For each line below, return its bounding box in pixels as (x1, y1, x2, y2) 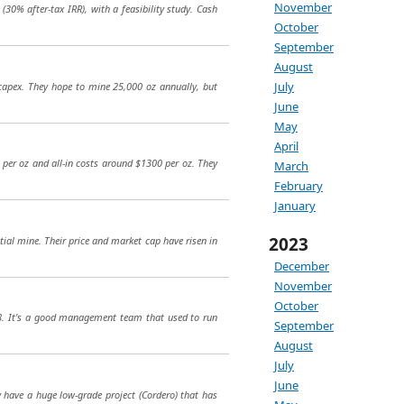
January (274, 197, 316, 214)
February (274, 178, 323, 194)
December (274, 258, 329, 274)
